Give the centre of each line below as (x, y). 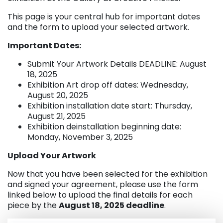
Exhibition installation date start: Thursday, (110, 106)
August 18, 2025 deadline (111, 205)
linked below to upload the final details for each (100, 195)
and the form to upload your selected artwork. (98, 27)
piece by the (33, 205)
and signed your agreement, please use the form (103, 184)
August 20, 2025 (58, 95)
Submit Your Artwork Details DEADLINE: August (117, 64)
